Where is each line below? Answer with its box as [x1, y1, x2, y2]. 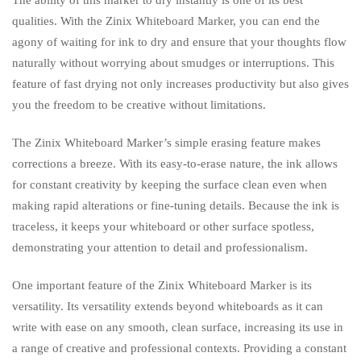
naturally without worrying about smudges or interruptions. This [12, 56, 334, 69]
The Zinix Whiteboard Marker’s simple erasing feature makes [12, 136, 321, 150]
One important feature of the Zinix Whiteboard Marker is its [12, 279, 312, 293]
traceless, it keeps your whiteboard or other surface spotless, [12, 220, 314, 234]
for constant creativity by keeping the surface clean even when [12, 178, 327, 192]
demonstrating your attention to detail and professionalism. [12, 241, 308, 255]
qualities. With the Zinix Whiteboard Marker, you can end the [12, 14, 320, 27]
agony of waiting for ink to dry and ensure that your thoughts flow [12, 35, 346, 48]
